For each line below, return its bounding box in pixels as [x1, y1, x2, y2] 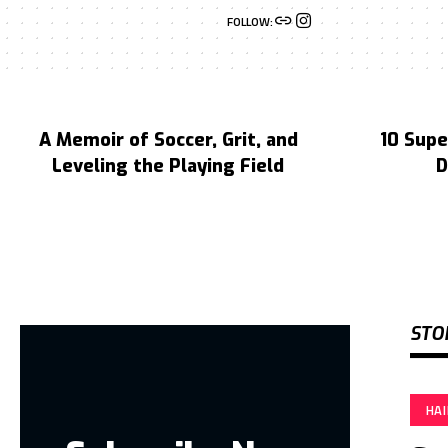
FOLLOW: [227, 12, 273, 31]
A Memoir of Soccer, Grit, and [38, 128, 298, 152]
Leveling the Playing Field [52, 154, 284, 178]
